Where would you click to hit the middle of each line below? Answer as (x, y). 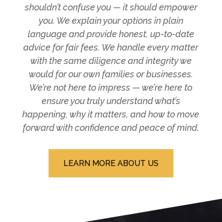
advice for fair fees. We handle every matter (111, 47)
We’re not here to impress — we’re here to (111, 87)
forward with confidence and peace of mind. (111, 127)
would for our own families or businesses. (111, 74)
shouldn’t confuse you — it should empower (111, 7)
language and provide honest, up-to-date (111, 34)
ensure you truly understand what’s (111, 101)
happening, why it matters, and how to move (111, 114)
